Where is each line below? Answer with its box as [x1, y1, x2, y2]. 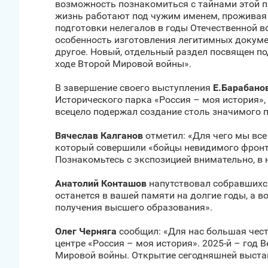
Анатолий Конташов [55, 178, 147, 189]
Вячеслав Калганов [55, 130, 143, 141]
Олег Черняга [55, 226, 117, 237]
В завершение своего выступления [55, 82, 213, 93]
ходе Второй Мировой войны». [55, 58, 191, 69]
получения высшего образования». [55, 202, 212, 213]
